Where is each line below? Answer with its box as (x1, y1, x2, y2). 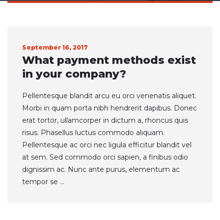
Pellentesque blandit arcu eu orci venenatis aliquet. (22, 91, 196, 100)
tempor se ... (22, 177, 64, 186)
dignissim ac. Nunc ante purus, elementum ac (22, 165, 180, 174)
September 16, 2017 (22, 44, 88, 51)
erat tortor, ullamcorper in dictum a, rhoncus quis (22, 116, 188, 125)
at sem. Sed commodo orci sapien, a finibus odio (22, 153, 188, 162)
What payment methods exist (22, 54, 196, 67)
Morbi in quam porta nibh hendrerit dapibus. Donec (22, 104, 197, 112)
